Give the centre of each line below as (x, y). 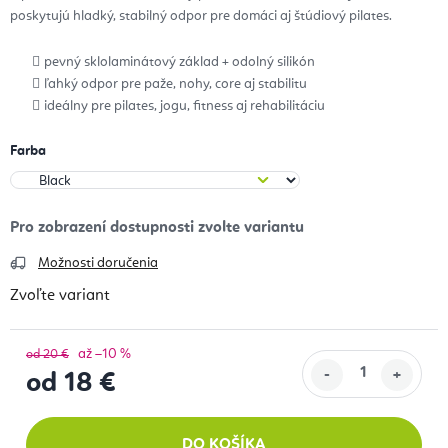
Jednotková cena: (86, 408)
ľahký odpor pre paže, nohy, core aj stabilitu (175, 84)
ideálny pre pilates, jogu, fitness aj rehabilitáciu (184, 106)
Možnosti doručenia (98, 263)
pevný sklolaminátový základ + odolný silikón (179, 62)
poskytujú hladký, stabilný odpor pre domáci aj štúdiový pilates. (201, 16)
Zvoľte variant (60, 296)
